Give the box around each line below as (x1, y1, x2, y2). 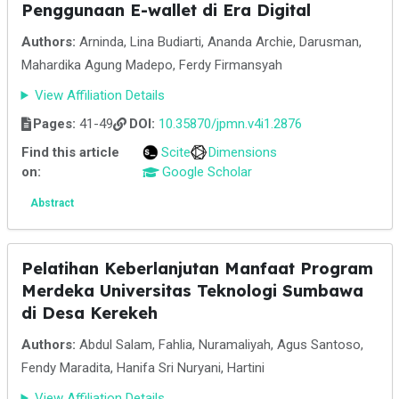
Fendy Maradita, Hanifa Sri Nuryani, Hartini (20, 360, 265, 376)
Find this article (20, 144, 119, 160)
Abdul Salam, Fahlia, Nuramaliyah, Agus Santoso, (75, 337, 363, 353)
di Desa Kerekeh (20, 303, 158, 323)
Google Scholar (161, 164, 252, 180)
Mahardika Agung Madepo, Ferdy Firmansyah (20, 57, 282, 73)
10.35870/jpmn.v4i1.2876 (158, 116, 302, 132)
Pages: (33, 116, 76, 132)
